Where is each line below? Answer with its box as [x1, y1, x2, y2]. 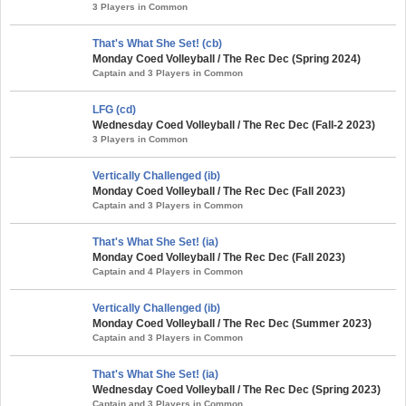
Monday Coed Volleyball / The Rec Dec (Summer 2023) [92, 316, 372, 330]
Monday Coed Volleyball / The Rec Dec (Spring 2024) [92, 52, 361, 65]
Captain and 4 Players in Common [92, 266, 243, 276]
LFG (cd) [92, 102, 136, 116]
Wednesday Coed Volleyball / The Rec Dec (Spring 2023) [92, 382, 381, 396]
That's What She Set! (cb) [92, 36, 222, 50]
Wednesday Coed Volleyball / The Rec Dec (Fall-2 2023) [92, 118, 375, 131]
